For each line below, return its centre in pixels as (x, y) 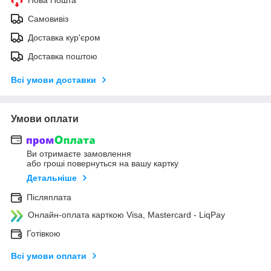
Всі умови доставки (54, 80)
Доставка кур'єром (64, 37)
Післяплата (49, 198)
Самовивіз (48, 18)
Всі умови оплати (49, 256)
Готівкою (44, 234)
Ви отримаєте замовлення (79, 154)
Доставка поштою (63, 56)
